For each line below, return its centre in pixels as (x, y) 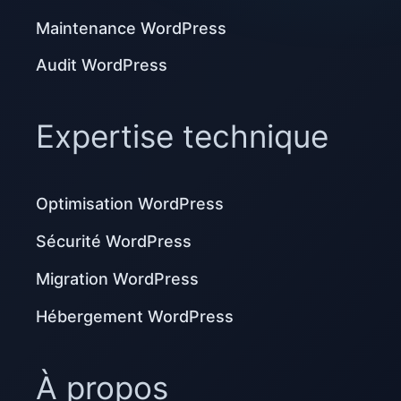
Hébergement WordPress (135, 316)
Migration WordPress (117, 279)
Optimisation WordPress (130, 204)
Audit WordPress (102, 65)
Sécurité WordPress (114, 242)
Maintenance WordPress (131, 28)
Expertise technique (182, 137)
